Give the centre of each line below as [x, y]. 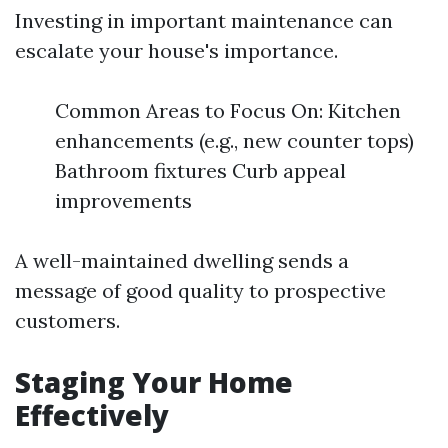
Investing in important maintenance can [204, 20]
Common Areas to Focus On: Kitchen [228, 110]
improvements [123, 200]
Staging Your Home [154, 382]
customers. [67, 320]
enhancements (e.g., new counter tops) [234, 140]
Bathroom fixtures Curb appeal [200, 170]
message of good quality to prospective [200, 290]
